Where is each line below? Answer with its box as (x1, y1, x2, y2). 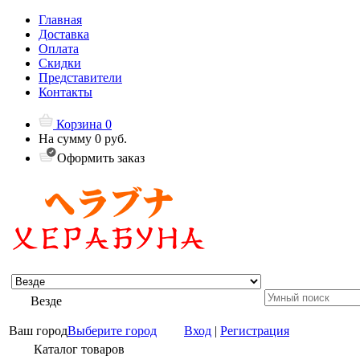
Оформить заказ (57, 151, 145, 165)
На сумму (39, 132, 95, 145)
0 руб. (95, 132, 127, 145)
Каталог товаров (31, 342, 125, 356)
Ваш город (9, 324, 67, 337)
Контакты (39, 85, 92, 99)
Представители (39, 71, 122, 84)
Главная (39, 13, 82, 27)
